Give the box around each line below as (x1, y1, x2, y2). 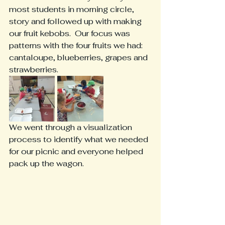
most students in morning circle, (9, 4, 136, 15)
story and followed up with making (9, 16, 144, 27)
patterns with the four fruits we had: (9, 40, 147, 51)
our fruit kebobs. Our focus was (9, 28, 132, 39)
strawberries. (9, 64, 58, 75)
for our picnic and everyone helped (9, 146, 145, 157)
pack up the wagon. (9, 158, 84, 169)
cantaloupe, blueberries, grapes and (9, 52, 150, 63)
